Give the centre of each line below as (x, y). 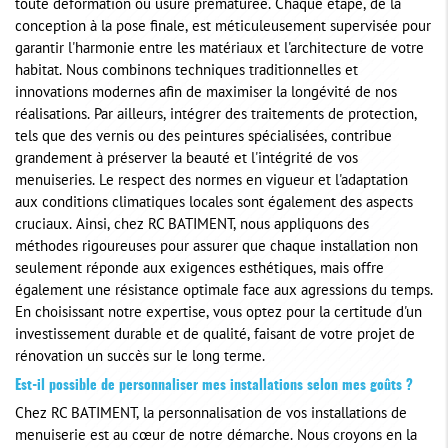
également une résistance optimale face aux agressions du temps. (224, 292)
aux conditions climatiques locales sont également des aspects (214, 204)
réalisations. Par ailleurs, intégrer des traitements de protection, (216, 116)
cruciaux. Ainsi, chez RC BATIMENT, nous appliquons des (192, 226)
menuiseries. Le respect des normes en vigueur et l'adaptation (211, 182)
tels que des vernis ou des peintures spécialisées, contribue (203, 138)
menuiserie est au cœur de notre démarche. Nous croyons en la (216, 437)
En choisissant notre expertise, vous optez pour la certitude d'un (218, 314)
